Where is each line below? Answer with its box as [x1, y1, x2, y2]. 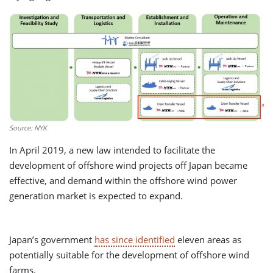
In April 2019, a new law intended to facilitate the [9, 143, 215, 156]
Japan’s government [9, 233, 94, 246]
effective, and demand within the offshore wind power [9, 174, 237, 186]
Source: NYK [9, 122, 47, 132]
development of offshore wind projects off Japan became [9, 158, 247, 171]
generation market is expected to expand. [9, 189, 183, 202]
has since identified [94, 233, 175, 246]
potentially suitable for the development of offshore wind [9, 248, 249, 261]
